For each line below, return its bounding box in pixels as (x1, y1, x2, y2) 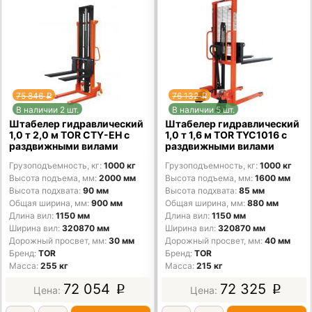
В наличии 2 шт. (16, 104, 79, 115)
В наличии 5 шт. (172, 104, 235, 115)
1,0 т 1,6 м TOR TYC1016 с (165, 128, 282, 141)
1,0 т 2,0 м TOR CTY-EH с (9, 128, 130, 141)
